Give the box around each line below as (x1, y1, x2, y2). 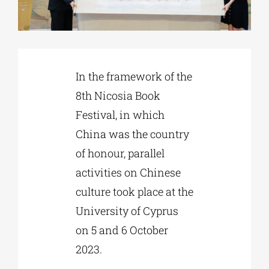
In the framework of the (75, 68, 192, 83)
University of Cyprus (75, 203, 178, 218)
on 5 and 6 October (75, 222, 168, 237)
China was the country (75, 126, 189, 141)
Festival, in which (75, 107, 165, 122)
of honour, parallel (75, 145, 165, 160)
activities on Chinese (75, 165, 181, 180)
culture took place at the (75, 184, 193, 199)
